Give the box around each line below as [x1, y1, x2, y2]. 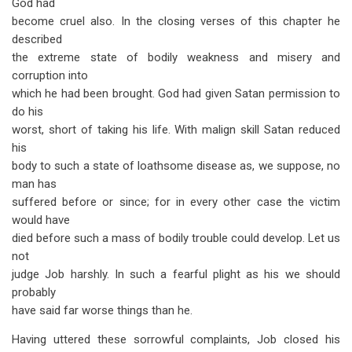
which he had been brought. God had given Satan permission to [12, 86, 340, 101]
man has [12, 177, 57, 191]
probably [12, 285, 56, 299]
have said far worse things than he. [12, 303, 192, 317]
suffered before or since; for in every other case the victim [12, 195, 340, 209]
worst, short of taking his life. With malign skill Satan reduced [12, 123, 340, 137]
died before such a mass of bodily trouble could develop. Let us [12, 231, 340, 245]
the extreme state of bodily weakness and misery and [12, 50, 340, 64]
